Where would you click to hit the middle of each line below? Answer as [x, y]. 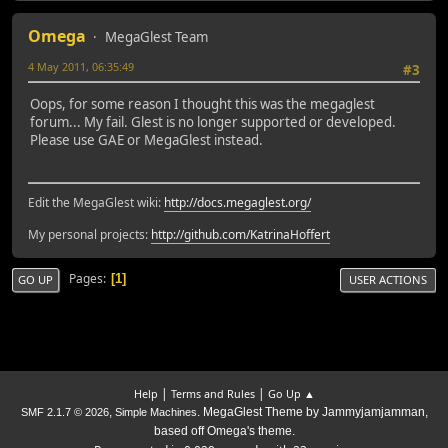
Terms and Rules [212, 394]
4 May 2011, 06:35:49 [81, 66]
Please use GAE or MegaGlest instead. [146, 140]
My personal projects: [89, 234]
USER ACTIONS [388, 279]
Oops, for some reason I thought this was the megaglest [202, 104]
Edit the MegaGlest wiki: [96, 202]
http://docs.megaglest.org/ [237, 202]
